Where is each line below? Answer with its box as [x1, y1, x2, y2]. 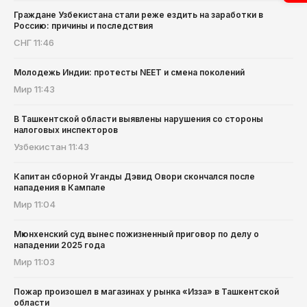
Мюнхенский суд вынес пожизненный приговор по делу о [14, 229, 259, 240]
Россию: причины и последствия [14, 21, 153, 32]
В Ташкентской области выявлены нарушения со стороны [14, 114, 263, 125]
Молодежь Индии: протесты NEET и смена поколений [14, 67, 245, 78]
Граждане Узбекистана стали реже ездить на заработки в [14, 10, 263, 21]
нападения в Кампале [14, 182, 106, 193]
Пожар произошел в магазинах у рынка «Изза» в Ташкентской [14, 286, 279, 297]
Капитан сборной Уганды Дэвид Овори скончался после [14, 171, 255, 182]
